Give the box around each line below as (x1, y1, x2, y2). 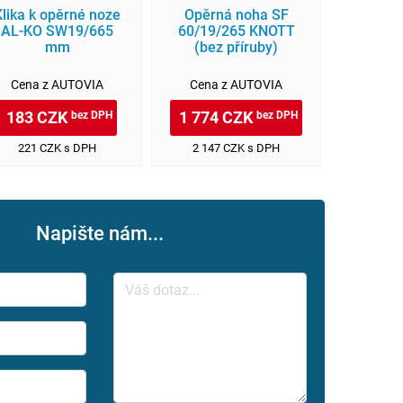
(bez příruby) (194, 37, 278, 57)
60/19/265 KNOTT (177, 21, 295, 40)
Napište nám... (36, 219, 164, 246)
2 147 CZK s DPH (193, 139, 280, 157)
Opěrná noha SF (184, 4, 289, 24)
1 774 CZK (179, 106, 256, 129)
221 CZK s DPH (18, 139, 96, 157)
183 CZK (6, 106, 71, 129)
